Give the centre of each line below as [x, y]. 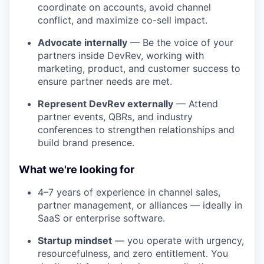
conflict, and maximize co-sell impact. [123, 20]
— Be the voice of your [180, 42]
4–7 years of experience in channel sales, [129, 192]
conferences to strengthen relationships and [136, 130]
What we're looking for [77, 169]
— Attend [196, 104]
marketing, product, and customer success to [139, 68]
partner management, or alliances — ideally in [140, 205]
